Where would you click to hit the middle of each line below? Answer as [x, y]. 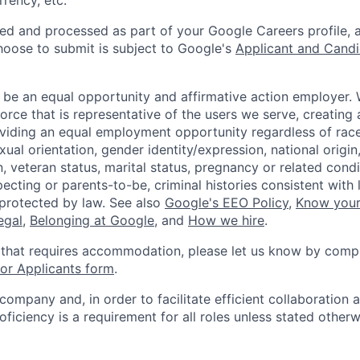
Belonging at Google [92, 221]
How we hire [226, 221]
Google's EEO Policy [227, 203]
